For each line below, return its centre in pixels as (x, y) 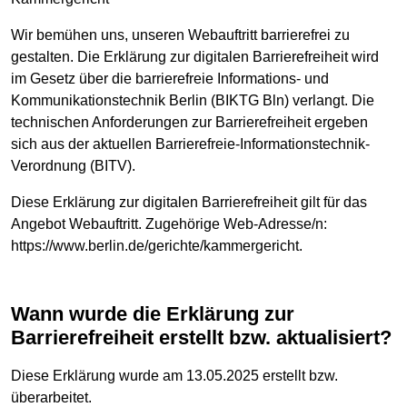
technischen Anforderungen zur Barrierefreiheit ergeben (189, 123)
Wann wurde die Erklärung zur (20, 314)
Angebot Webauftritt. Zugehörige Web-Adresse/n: (169, 224)
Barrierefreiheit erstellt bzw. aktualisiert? (201, 338)
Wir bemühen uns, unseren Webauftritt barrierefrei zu (180, 35)
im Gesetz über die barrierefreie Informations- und (170, 79)
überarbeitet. (51, 397)
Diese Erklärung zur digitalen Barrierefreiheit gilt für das (189, 203)
